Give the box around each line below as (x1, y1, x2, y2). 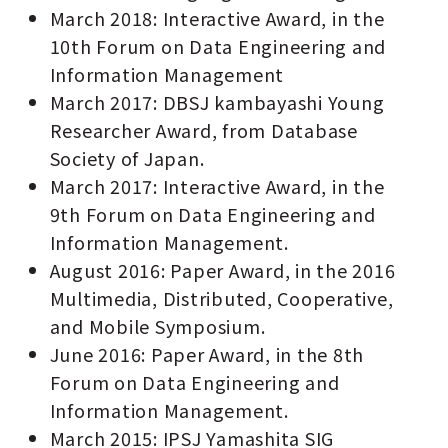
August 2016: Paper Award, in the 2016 (49, 257, 396, 284)
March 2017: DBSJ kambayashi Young (49, 89, 385, 116)
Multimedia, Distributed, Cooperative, (49, 285, 394, 312)
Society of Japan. (49, 145, 205, 172)
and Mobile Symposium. (49, 313, 266, 340)
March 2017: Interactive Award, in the (49, 173, 385, 200)
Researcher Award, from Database (49, 117, 358, 144)
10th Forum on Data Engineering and (49, 33, 387, 60)
